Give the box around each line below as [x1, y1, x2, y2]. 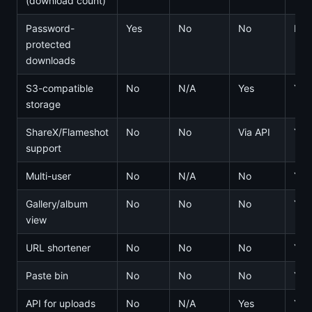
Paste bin [26, 270, 68, 281]
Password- [26, 22, 75, 34]
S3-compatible [26, 82, 93, 94]
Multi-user [26, 170, 71, 182]
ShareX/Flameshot [26, 126, 109, 138]
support [26, 142, 61, 154]
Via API [238, 126, 270, 138]
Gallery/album [26, 198, 88, 210]
